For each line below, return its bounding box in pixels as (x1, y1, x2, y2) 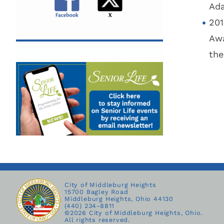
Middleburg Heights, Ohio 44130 (64, 195, 173, 203)
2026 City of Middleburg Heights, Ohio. (69, 209, 203, 217)
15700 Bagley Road (64, 188, 128, 196)
